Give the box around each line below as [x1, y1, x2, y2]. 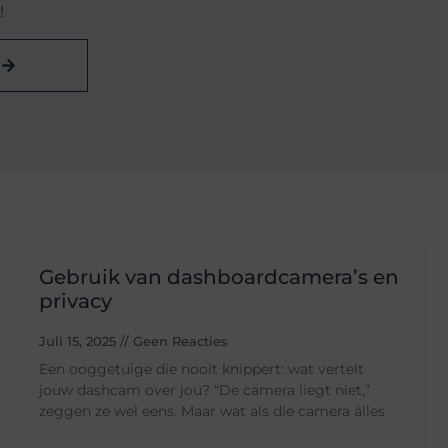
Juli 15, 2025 [38, 333, 120, 350]
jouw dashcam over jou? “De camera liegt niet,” [38, 381, 370, 400]
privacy [38, 289, 112, 314]
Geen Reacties [128, 333, 228, 350]
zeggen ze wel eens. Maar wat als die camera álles [38, 402, 385, 421]
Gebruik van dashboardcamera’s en [38, 265, 399, 290]
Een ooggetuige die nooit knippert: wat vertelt [38, 360, 364, 379]
